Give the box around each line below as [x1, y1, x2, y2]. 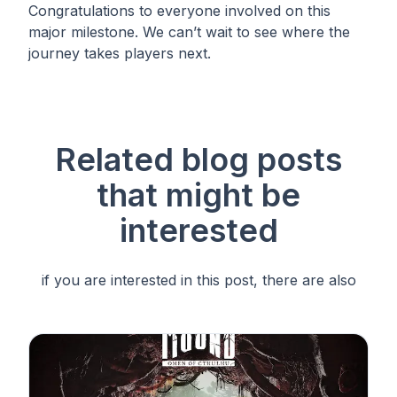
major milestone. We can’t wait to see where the [28, 22, 350, 41]
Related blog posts [55, 139, 342, 179]
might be [166, 175, 300, 214]
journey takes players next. [28, 43, 211, 62]
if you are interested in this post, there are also [41, 270, 356, 289]
